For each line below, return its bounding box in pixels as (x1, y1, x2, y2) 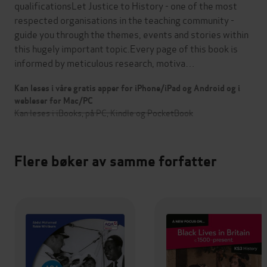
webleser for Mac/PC (14, 95, 93, 106)
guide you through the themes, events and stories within (14, 26, 249, 41)
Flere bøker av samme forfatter (14, 151, 217, 170)
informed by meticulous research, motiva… (14, 55, 195, 69)
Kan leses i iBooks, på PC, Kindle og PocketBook (14, 105, 193, 119)
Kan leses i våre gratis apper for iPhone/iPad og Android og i (14, 82, 240, 94)
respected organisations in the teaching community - (14, 12, 234, 26)
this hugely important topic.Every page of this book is (14, 41, 238, 55)
